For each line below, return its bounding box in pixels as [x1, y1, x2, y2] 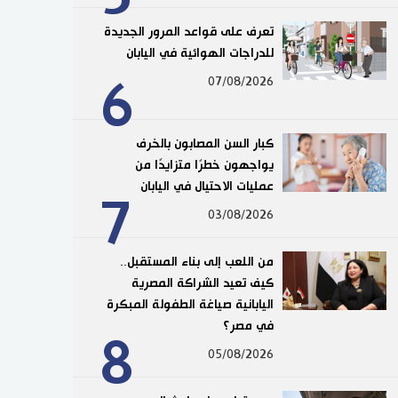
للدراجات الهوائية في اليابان [126, 45, 274, 60]
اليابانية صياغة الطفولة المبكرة [107, 297, 274, 312]
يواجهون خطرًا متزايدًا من [134, 157, 274, 172]
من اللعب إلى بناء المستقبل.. [120, 254, 274, 269]
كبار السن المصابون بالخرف [135, 136, 274, 151]
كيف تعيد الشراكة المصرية [131, 275, 274, 291]
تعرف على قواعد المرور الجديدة [104, 24, 274, 39]
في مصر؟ [222, 318, 274, 333]
